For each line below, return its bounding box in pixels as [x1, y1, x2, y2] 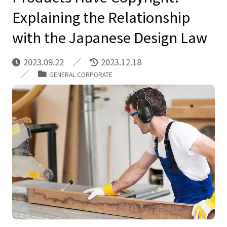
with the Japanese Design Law [12, 26, 207, 47]
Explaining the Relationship [12, 6, 190, 27]
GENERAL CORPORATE [49, 69, 112, 79]
